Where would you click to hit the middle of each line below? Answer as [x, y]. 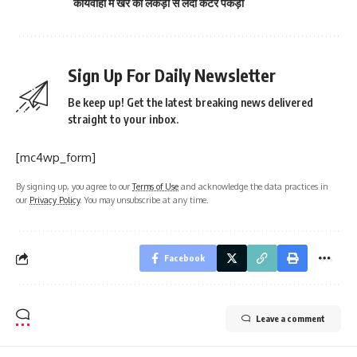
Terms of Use [155, 186]
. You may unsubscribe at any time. [144, 200]
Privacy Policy [55, 200]
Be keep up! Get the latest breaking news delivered [190, 103]
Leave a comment [290, 319]
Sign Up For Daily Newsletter [172, 76]
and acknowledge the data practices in [253, 186]
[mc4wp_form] [56, 158]
